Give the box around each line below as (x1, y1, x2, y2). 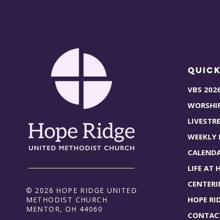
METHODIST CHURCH (26, 194, 108, 204)
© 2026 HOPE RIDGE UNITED (26, 185, 137, 195)
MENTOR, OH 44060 (26, 204, 103, 214)
